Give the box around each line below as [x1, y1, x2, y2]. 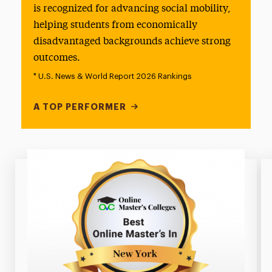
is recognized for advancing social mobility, [33, 4, 231, 14]
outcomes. [33, 53, 80, 63]
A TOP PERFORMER [33, 102, 126, 111]
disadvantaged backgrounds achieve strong [33, 36, 231, 47]
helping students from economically [33, 20, 197, 30]
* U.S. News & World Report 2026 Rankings [33, 72, 192, 80]
